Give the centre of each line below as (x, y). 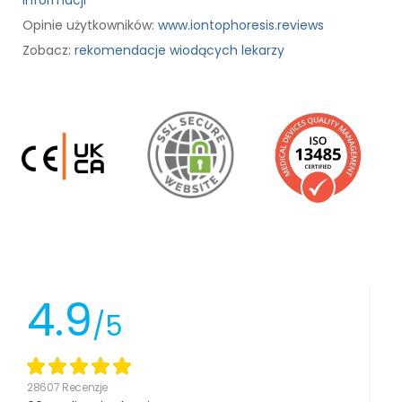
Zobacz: (48, 50)
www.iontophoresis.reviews (241, 25)
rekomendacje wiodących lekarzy (179, 50)
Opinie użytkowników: (90, 25)
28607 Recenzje (68, 388)
